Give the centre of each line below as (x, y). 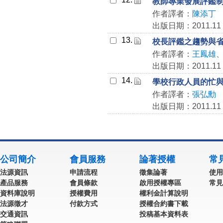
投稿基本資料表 (164, 214)
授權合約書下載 (164, 204)
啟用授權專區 (160, 183)
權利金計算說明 (164, 193)
